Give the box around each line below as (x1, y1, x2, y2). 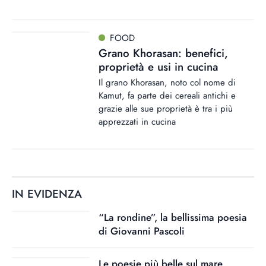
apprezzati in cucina (99, 115, 176, 129)
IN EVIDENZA (12, 186, 82, 202)
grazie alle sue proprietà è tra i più (99, 102, 233, 116)
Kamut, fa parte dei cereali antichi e (99, 89, 236, 103)
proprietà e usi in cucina (99, 58, 218, 75)
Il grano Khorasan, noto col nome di (99, 76, 236, 90)
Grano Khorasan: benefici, (99, 45, 228, 61)
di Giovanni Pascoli (99, 224, 185, 238)
